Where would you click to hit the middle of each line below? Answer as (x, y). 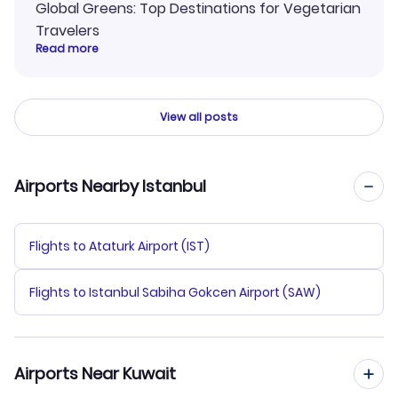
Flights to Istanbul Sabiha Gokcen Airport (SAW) (175, 292)
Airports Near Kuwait (95, 373)
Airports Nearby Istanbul (110, 186)
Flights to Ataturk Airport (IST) (119, 246)
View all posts (199, 116)
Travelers (68, 30)
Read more (67, 48)
